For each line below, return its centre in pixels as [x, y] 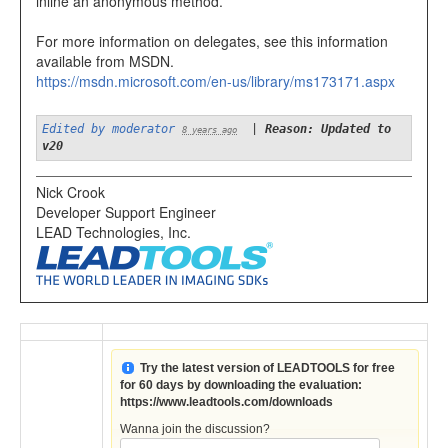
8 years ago [209, 130]
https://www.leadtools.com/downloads [227, 402]
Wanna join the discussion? [195, 429]
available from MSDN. [105, 61]
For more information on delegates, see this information [212, 41]
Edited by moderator [108, 129]
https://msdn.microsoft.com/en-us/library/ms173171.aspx [215, 81]
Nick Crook [70, 192]
